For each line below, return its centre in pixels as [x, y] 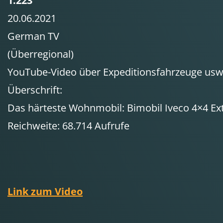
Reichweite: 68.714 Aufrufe [68, 126]
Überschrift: [35, 90]
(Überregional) [41, 54]
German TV [33, 36]
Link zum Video [45, 191]
